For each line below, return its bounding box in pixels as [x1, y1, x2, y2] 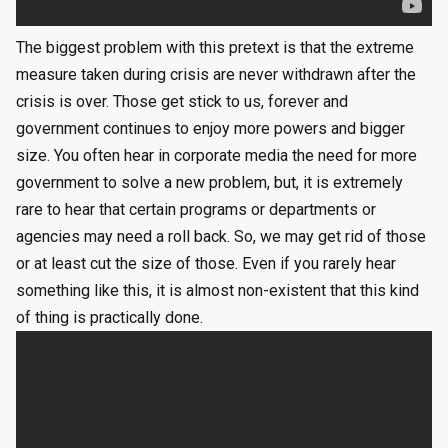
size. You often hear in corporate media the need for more [16, 146, 417, 166]
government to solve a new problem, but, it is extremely [16, 173, 403, 193]
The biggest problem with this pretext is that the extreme [16, 38, 414, 58]
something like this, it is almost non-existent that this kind [16, 281, 419, 301]
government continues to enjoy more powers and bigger [16, 119, 405, 139]
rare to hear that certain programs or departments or [16, 200, 376, 220]
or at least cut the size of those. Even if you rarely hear [16, 254, 396, 274]
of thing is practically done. [16, 308, 203, 328]
